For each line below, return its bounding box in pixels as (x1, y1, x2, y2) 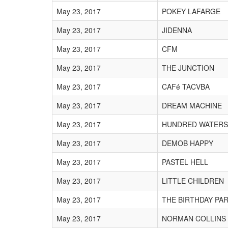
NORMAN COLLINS (162, 213, 226, 223)
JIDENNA (162, 25, 192, 35)
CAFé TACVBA (162, 81, 210, 92)
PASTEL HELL (162, 157, 208, 167)
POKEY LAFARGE (162, 6, 220, 16)
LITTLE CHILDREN (162, 176, 224, 186)
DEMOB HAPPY (162, 138, 213, 148)
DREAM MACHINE (162, 100, 222, 110)
